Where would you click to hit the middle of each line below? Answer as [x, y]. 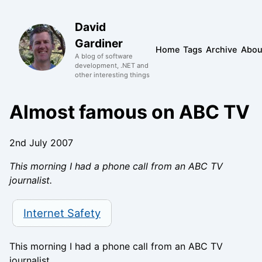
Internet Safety [62, 213]
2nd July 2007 [41, 143]
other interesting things [112, 75]
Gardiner [99, 43]
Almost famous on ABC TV [130, 112]
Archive [222, 49]
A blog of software [104, 56]
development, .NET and [112, 65]
